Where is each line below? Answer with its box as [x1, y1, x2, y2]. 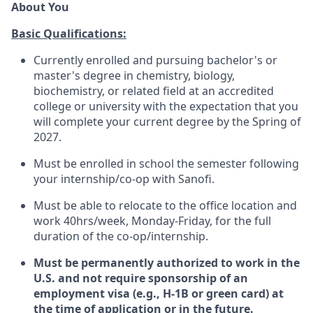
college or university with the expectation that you [34, 99, 298, 114]
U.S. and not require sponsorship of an [34, 270, 248, 286]
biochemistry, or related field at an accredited [34, 83, 274, 99]
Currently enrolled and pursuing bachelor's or [34, 52, 277, 68]
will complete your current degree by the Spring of [34, 114, 301, 129]
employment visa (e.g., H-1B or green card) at [34, 286, 284, 301]
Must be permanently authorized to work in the [34, 255, 300, 270]
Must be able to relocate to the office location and [34, 198, 297, 213]
